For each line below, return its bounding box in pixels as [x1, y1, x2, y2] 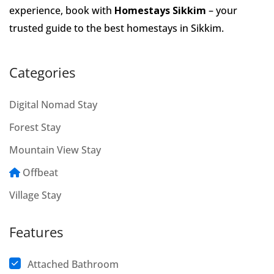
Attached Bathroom [28, 257, 119, 271]
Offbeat [23, 166, 58, 179]
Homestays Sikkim [114, 4, 206, 17]
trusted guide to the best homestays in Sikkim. [9, 21, 224, 35]
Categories [9, 63, 75, 81]
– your [206, 4, 237, 17]
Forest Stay [9, 120, 61, 134]
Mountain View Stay [9, 143, 101, 157]
